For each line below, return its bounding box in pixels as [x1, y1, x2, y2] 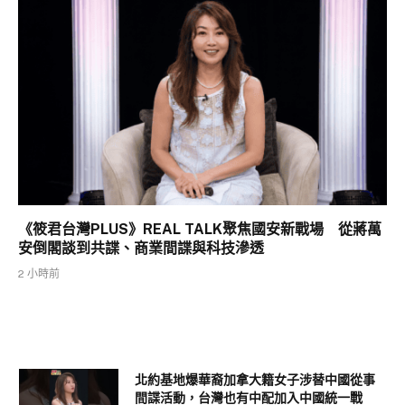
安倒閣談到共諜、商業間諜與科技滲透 [18, 240, 264, 258]
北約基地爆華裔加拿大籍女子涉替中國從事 [135, 372, 375, 388]
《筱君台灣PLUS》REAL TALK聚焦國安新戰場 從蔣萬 [18, 221, 381, 239]
